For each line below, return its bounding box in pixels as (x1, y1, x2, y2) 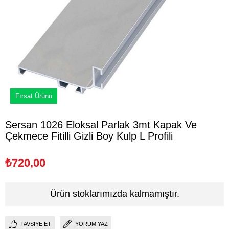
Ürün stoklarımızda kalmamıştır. (50, 189, 179, 199)
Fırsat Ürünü (15, 91, 52, 100)
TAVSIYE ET (20, 221, 51, 227)
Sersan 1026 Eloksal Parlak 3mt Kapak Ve (5, 119, 197, 130)
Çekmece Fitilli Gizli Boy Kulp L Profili (5, 130, 173, 142)
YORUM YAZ (75, 221, 108, 227)
